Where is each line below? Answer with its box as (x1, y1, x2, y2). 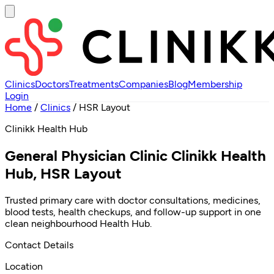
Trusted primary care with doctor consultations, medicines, (5, 194, 261, 206)
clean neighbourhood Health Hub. (5, 217, 152, 229)
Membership (188, 78, 242, 90)
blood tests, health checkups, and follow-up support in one (5, 206, 261, 218)
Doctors (35, 78, 69, 90)
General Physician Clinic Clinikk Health (5, 146, 266, 165)
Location (5, 260, 43, 272)
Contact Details (5, 239, 73, 251)
